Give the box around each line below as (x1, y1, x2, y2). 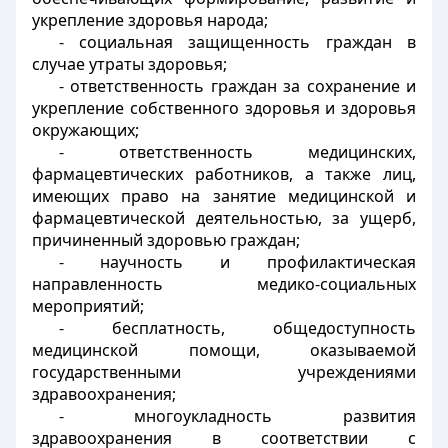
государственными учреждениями (32, 361, 416, 383)
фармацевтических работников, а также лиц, (32, 163, 416, 185)
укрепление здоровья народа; (32, 9, 268, 31)
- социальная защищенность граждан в (58, 31, 416, 53)
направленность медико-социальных (32, 273, 416, 295)
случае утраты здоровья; (32, 53, 227, 75)
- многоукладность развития (58, 405, 416, 427)
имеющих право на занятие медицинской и (32, 185, 416, 207)
